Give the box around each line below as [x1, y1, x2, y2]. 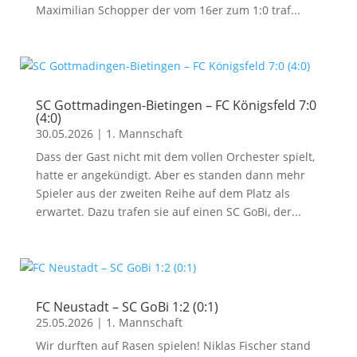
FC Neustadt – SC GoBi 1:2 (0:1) [35, 298, 218, 316]
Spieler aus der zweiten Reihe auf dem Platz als [35, 186, 290, 201]
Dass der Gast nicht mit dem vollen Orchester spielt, [35, 149, 315, 164]
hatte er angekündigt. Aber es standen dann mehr [35, 167, 305, 182]
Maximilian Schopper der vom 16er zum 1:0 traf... [35, 2, 300, 18]
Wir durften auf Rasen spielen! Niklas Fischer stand [35, 338, 311, 353]
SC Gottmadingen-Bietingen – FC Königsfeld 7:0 [35, 96, 316, 114]
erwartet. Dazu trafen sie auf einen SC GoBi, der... [35, 204, 301, 219]
